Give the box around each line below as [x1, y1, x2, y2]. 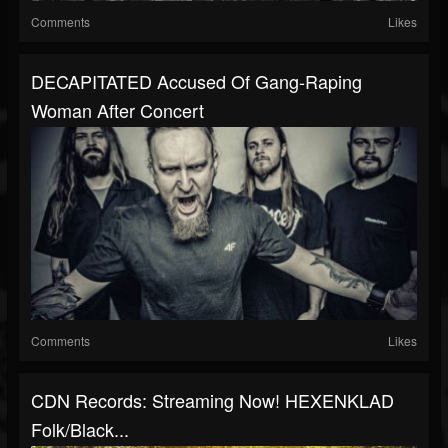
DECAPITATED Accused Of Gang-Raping [31, 67, 362, 94]
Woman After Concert [31, 96, 204, 123]
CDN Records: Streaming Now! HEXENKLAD [31, 386, 394, 413]
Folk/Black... [31, 415, 129, 442]
